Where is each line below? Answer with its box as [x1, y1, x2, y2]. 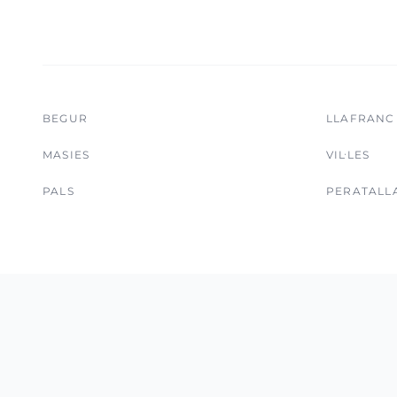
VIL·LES [326, 148, 370, 161]
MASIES [43, 148, 90, 161]
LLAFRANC [326, 112, 395, 125]
